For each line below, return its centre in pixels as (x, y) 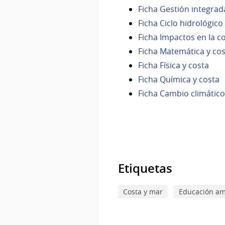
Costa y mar (143, 191)
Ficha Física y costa (175, 65)
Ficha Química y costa (179, 79)
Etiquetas (145, 168)
